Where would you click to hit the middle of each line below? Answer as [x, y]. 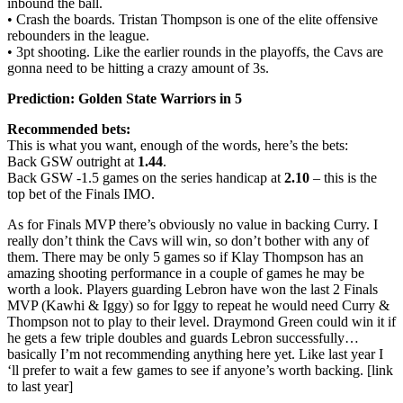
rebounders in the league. [78, 35]
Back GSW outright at [72, 161]
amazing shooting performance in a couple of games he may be [186, 273]
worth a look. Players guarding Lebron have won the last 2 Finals [193, 289]
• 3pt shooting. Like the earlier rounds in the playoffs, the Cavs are [195, 51]
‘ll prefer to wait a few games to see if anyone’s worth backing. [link [200, 370]
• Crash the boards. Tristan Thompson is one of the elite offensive [193, 19]
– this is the [343, 177]
